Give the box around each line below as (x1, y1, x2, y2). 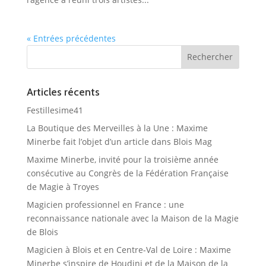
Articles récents (26, 85, 100, 99)
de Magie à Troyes (26, 180, 99, 192)
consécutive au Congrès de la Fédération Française (26, 167, 229, 179)
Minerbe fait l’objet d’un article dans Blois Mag (26, 135, 212, 147)
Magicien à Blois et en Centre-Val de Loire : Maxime (26, 243, 231, 255)
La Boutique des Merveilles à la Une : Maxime (26, 122, 208, 134)
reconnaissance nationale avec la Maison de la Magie (26, 212, 239, 224)
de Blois (26, 226, 58, 237)
